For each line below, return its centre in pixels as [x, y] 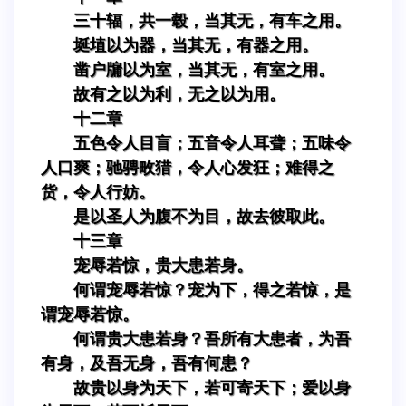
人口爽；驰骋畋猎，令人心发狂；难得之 [188, 167]
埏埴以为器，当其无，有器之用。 [196, 45]
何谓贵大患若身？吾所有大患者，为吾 [212, 338]
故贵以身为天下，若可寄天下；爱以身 [212, 387]
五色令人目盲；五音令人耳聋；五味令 [212, 143]
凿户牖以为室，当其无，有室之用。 [204, 69]
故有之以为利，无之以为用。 [179, 94]
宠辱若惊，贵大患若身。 [163, 265]
